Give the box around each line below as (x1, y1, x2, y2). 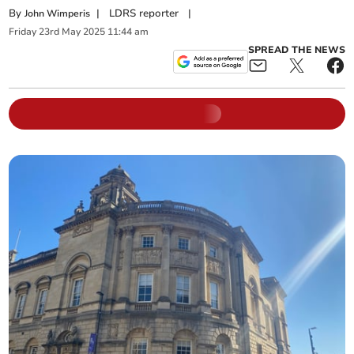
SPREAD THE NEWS (247, 43, 345, 56)
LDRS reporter (109, 6, 179, 21)
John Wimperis (24, 7, 91, 20)
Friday (9, 25, 37, 39)
